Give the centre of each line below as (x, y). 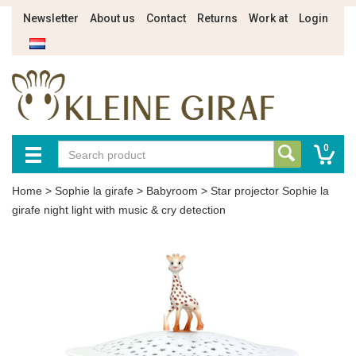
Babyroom (172, 191)
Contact (166, 18)
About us (112, 18)
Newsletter (51, 18)
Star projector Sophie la (270, 191)
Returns (217, 18)
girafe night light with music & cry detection (119, 210)
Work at (268, 18)
